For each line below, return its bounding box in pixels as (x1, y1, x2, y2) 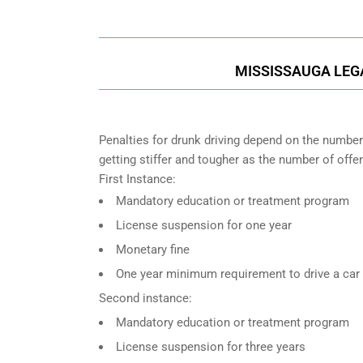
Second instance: (99, 290, 192, 305)
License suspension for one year (116, 217, 292, 233)
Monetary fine (116, 241, 190, 257)
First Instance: (99, 171, 176, 186)
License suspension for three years (116, 339, 305, 354)
